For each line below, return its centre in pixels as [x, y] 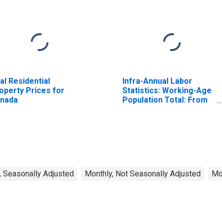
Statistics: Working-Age [167, 90]
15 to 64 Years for [156, 109]
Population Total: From [165, 100]
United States [148, 118]
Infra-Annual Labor [157, 81]
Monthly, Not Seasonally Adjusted [143, 173]
